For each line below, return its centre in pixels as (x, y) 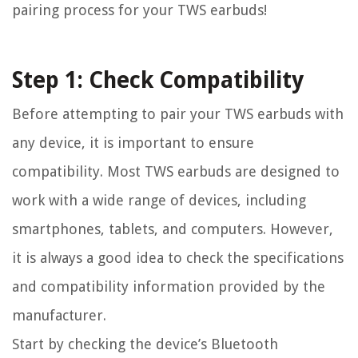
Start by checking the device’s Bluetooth (145, 344)
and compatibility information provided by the (169, 287)
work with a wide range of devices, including (159, 201)
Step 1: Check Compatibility (158, 81)
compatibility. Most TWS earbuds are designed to (176, 172)
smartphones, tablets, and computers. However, (173, 229)
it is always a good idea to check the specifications (178, 258)
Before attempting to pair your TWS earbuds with (178, 114)
